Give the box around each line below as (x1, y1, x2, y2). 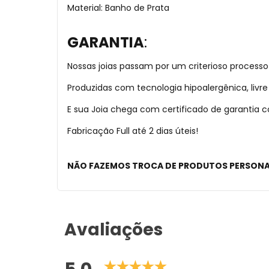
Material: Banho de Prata (67, 2, 169, 14)
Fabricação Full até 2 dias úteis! (67, 125, 198, 137)
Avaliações (64, 218, 163, 241)
